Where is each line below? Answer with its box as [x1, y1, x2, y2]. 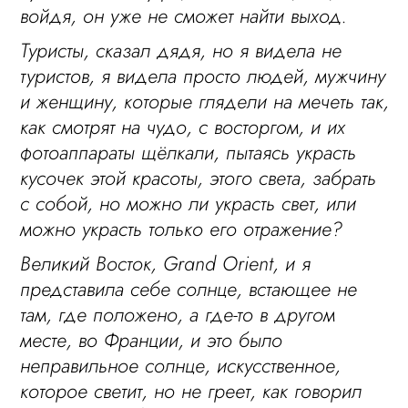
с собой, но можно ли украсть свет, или [20, 189, 357, 218]
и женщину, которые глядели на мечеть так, [20, 87, 390, 116]
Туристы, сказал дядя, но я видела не [20, 36, 342, 65]
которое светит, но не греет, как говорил [20, 376, 362, 405]
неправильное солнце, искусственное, [20, 351, 342, 380]
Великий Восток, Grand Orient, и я [20, 249, 311, 278]
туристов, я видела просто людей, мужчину [20, 61, 386, 90]
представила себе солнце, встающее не [20, 274, 358, 303]
